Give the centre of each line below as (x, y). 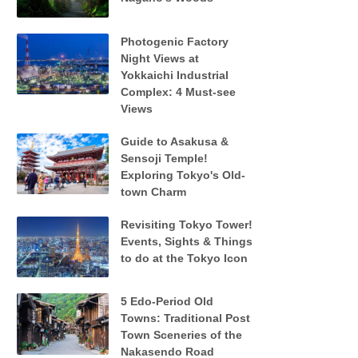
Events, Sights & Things (186, 241)
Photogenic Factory (174, 41)
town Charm (153, 191)
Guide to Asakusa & (174, 141)
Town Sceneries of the (181, 335)
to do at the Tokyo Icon (184, 258)
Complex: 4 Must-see (178, 91)
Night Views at (159, 58)
